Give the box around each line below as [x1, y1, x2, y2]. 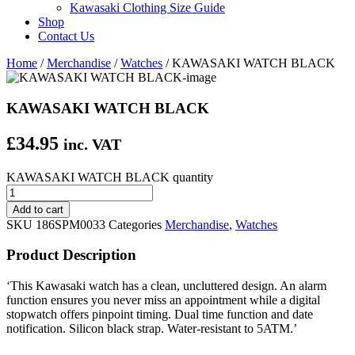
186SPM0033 [36, 217, 109, 231]
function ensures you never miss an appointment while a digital [6, 292, 320, 307]
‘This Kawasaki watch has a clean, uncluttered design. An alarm [6, 278, 326, 292]
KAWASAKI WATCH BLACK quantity [6, 170, 213, 184]
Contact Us [38, 29, 94, 43]
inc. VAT [63, 135, 121, 153]
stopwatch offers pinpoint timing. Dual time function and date [6, 307, 313, 321]
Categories [109, 217, 162, 231]
